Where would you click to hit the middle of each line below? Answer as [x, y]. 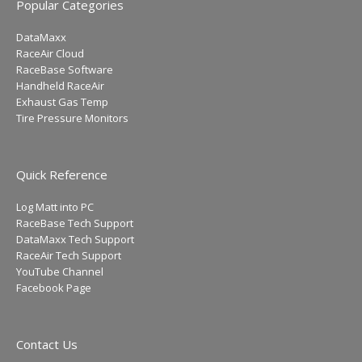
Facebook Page [54, 287]
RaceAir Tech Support [69, 255]
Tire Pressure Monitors [72, 118]
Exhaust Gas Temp [62, 101]
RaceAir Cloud [50, 53]
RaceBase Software [65, 69]
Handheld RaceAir [60, 85]
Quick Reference [62, 174]
